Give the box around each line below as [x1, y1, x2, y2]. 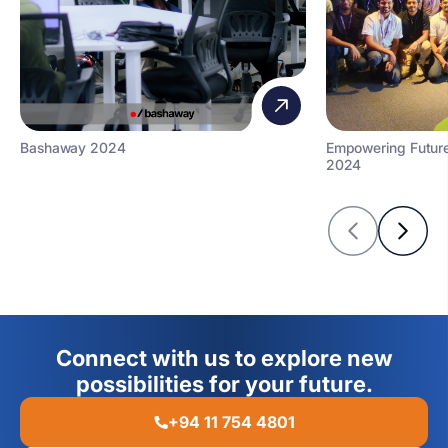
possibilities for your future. [75, 371, 373, 397]
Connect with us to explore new [55, 345, 393, 371]
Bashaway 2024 [20, 139, 126, 156]
